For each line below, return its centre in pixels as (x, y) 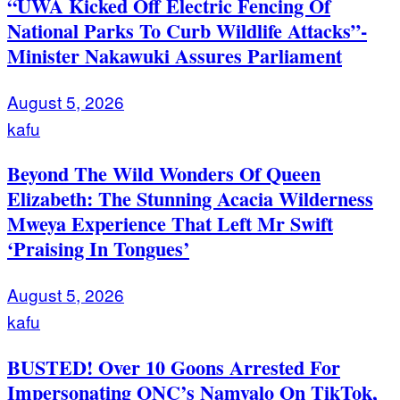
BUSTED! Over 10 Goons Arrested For (174, 367)
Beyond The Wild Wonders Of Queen (164, 174)
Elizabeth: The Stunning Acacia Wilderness (190, 199)
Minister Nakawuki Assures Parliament (175, 55)
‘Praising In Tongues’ (98, 249)
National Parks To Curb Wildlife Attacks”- (187, 30)
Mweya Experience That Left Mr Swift (170, 224)
